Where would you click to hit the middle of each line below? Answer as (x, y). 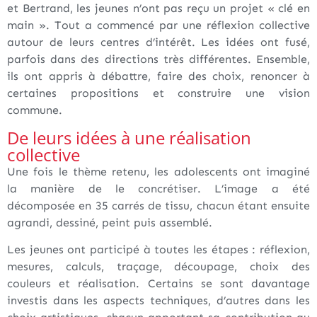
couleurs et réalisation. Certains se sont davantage (158, 284)
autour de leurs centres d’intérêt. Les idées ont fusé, (158, 42)
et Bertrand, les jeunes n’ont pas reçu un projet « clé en (158, 8)
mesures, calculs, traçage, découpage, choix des (158, 267)
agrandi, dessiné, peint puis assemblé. (110, 222)
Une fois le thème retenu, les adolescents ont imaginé (158, 171)
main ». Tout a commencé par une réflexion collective (158, 25)
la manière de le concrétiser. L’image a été (158, 188)
